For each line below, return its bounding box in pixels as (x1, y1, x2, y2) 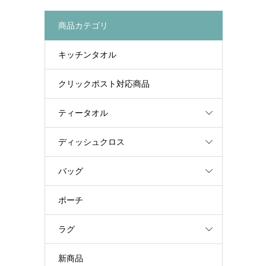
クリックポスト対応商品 (58, 78, 150, 88)
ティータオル (58, 107, 108, 118)
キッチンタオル (58, 49, 116, 59)
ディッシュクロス (58, 137, 125, 147)
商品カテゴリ (58, 20, 108, 30)
